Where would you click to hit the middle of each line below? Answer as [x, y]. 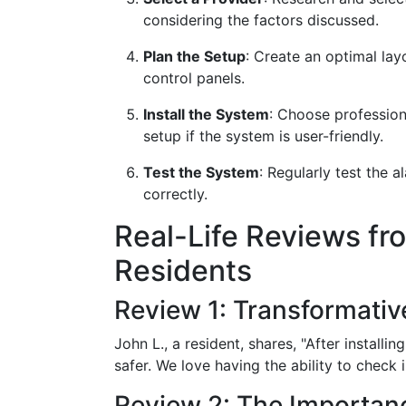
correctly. [175, 194]
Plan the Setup [194, 56]
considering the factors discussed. [261, 20]
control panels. [194, 78]
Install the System [206, 114]
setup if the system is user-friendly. [263, 136]
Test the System [201, 172]
